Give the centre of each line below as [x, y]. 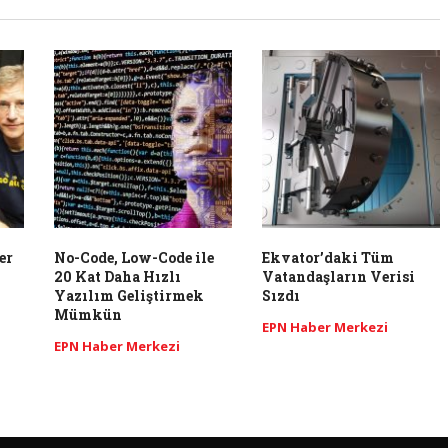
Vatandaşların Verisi [338, 276]
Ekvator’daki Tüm [327, 257]
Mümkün [88, 314]
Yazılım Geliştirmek [129, 295]
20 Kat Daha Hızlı [118, 276]
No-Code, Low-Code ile [134, 257]
